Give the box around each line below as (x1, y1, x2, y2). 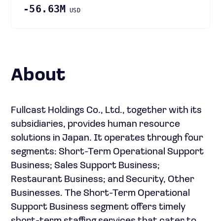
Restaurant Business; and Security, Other (11, 175, 194, 184)
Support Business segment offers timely (11, 202, 185, 212)
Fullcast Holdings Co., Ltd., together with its (11, 106, 202, 115)
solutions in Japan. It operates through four (11, 133, 203, 143)
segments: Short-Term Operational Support (11, 147, 204, 157)
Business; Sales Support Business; (11, 161, 160, 171)
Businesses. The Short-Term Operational (11, 188, 190, 198)
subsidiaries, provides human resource (11, 119, 180, 129)
